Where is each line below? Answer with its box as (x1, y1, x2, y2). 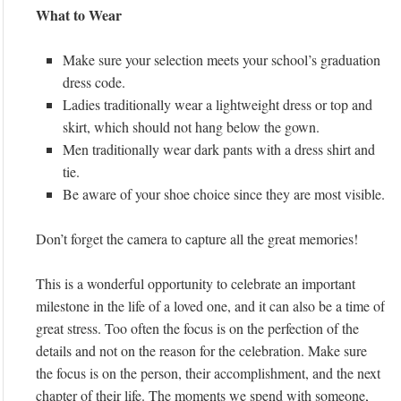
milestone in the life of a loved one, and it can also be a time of (36, 296, 385, 316)
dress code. (63, 73, 125, 92)
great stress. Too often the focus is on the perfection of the (36, 319, 359, 338)
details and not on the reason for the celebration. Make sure (36, 341, 367, 361)
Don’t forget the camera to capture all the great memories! (36, 229, 358, 249)
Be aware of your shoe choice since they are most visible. (63, 184, 385, 204)
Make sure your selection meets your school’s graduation (63, 50, 380, 70)
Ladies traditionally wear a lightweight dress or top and (63, 95, 372, 115)
